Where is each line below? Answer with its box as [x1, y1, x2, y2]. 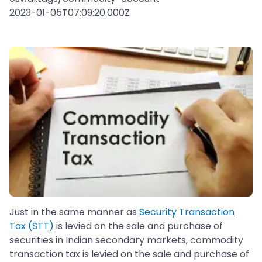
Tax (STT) [9, 219, 54, 233]
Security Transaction [139, 205, 235, 219]
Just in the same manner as [9, 205, 139, 219]
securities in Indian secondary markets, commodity [9, 233, 243, 247]
